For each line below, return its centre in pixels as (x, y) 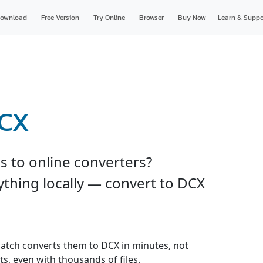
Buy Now (192, 18)
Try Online (109, 18)
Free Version (60, 18)
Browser (151, 18)
